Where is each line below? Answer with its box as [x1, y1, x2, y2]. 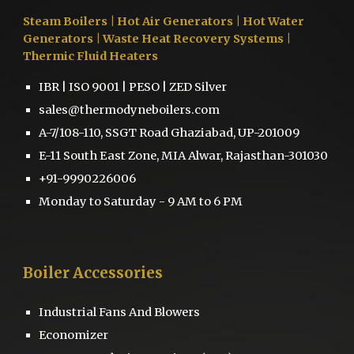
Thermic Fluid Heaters [23, 49, 159, 63]
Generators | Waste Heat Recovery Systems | [23, 32, 292, 46]
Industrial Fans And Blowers [39, 304, 201, 319]
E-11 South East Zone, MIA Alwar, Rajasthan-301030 [39, 149, 329, 163]
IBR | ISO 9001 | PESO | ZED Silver [39, 80, 228, 94]
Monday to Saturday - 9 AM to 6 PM [39, 194, 243, 209]
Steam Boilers [23, 14, 108, 28]
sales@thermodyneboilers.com [39, 103, 220, 117]
